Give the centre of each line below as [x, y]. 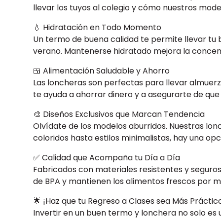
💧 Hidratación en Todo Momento [97, 28]
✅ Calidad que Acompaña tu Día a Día [107, 158]
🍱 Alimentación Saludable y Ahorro [102, 71]
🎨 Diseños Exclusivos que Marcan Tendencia [119, 114]
